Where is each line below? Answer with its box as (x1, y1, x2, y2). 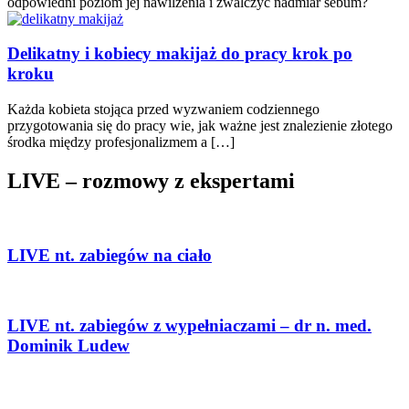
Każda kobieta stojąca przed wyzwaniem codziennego (7, 100, 320, 117)
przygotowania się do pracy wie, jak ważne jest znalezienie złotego (7, 117, 393, 133)
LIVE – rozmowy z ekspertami (7, 168, 295, 193)
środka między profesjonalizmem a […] (7, 133, 235, 150)
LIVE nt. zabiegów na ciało (7, 245, 212, 265)
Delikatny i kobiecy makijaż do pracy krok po (7, 44, 352, 64)
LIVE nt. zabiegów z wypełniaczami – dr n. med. (7, 315, 372, 335)
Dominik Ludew (7, 335, 130, 355)
